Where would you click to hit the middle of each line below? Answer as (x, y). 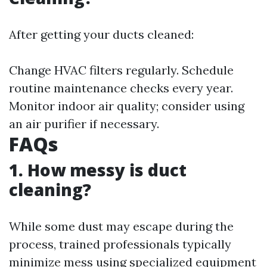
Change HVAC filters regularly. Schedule (121, 70)
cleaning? (50, 190)
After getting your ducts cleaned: (101, 35)
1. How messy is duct (98, 170)
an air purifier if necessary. (84, 124)
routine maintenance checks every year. (121, 88)
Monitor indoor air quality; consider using (127, 106)
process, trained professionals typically (120, 244)
